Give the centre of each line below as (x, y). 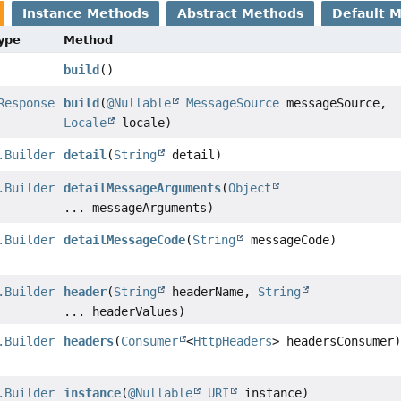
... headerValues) (125, 311)
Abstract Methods (241, 13)
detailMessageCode (125, 239)
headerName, (212, 291)
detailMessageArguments (143, 188)
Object (250, 188)
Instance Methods (86, 13)
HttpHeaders (233, 341)
